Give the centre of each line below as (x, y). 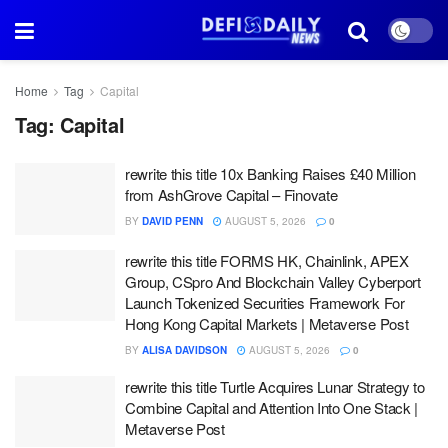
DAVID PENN (172, 221)
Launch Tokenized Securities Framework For (265, 302)
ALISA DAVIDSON (184, 349)
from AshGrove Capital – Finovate (231, 194)
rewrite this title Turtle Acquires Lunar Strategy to (275, 386)
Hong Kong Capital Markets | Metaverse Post (267, 323)
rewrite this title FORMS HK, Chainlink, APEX (267, 260)
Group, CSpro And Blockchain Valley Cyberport (273, 281)
